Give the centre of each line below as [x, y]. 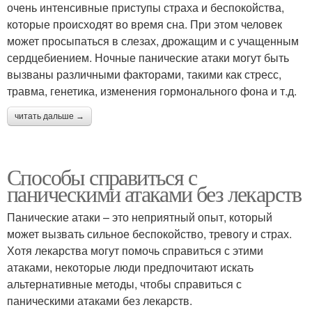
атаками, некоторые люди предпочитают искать [130, 267]
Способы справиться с [102, 177]
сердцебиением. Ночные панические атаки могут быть [148, 58]
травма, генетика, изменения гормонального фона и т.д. [152, 91]
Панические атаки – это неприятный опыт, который [140, 217]
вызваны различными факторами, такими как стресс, [144, 75]
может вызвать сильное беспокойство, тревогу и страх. [149, 234]
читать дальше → [49, 117]
